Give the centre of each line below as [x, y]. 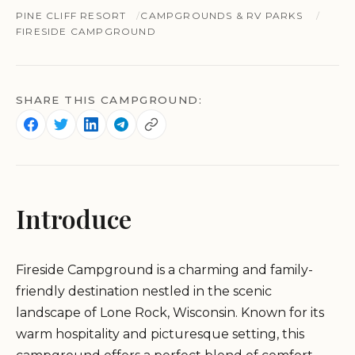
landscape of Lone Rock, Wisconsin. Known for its [170, 313]
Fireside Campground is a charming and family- [164, 270]
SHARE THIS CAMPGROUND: [109, 100]
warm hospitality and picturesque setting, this [160, 334]
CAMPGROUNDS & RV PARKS [221, 16]
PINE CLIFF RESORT [71, 16]
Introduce [74, 219]
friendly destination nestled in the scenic [144, 292]
